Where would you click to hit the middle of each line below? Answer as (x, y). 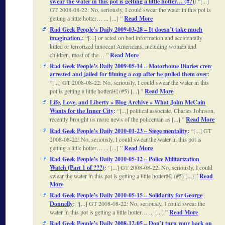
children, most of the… (78, 55)
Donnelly (62, 204)
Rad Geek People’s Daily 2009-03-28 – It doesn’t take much (126, 30)
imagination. (66, 38)
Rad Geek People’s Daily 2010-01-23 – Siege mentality (119, 131)
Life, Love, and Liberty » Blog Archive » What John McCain (128, 102)
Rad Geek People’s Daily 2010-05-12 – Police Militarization (125, 159)
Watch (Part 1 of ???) (77, 168)
